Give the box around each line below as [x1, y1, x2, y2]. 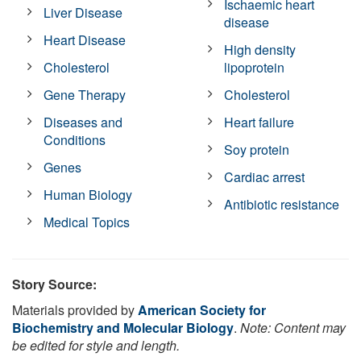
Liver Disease [44, 2, 123, 22]
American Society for [138, 300, 266, 319]
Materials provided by [12, 300, 138, 319]
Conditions [44, 130, 106, 149]
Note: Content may [240, 317, 346, 337]
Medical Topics [44, 212, 131, 231]
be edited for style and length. [12, 335, 180, 355]
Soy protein [224, 139, 290, 159]
